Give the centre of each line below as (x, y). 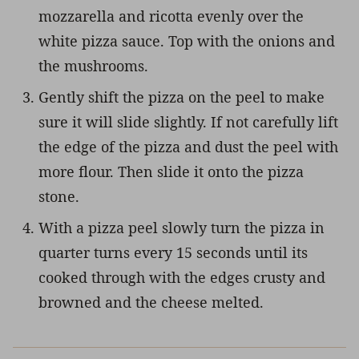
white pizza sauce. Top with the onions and (187, 40)
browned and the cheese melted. (151, 302)
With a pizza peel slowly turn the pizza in (182, 227)
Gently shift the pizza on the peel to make (182, 97)
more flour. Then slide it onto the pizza (171, 171)
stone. (59, 196)
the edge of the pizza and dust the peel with (188, 146)
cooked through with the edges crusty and (182, 277)
